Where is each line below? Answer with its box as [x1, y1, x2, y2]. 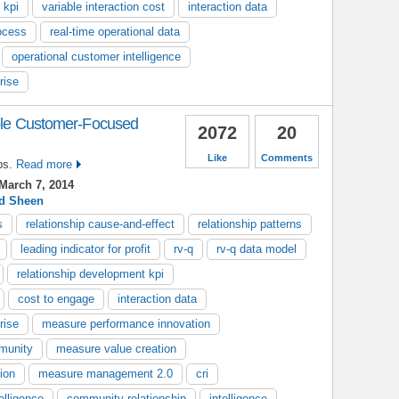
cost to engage [18, 291, 94, 305]
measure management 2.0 [38, 366, 173, 380]
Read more [16, 157, 72, 171]
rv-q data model [216, 241, 297, 256]
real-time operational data [50, 24, 180, 38]
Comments [261, 151, 313, 163]
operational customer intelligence [12, 49, 181, 63]
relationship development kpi [17, 266, 164, 281]
